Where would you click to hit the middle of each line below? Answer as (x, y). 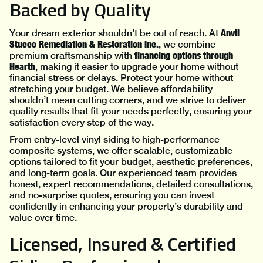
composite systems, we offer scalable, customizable (121, 151)
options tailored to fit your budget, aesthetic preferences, (131, 162)
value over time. (43, 218)
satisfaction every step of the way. (82, 123)
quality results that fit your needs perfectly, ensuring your (131, 112)
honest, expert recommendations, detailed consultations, (131, 184)
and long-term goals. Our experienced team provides (123, 173)
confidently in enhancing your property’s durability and (126, 207)
